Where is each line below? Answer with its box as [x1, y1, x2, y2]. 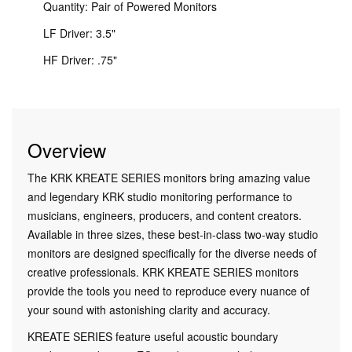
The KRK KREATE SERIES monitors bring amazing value [27, 169, 310, 185]
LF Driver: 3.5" [43, 24, 115, 41]
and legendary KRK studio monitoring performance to [27, 188, 292, 204]
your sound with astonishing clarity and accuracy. [27, 301, 270, 317]
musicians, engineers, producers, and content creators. [27, 207, 302, 223]
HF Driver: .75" [43, 51, 117, 68]
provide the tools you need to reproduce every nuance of [27, 282, 310, 299]
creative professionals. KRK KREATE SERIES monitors [27, 263, 299, 280]
